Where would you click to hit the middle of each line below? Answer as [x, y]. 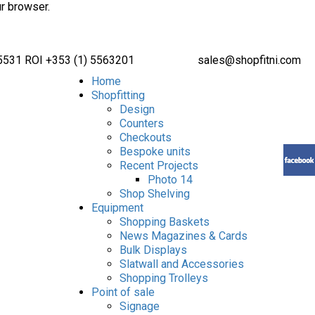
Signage [140, 306]
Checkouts [146, 137]
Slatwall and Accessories [182, 264]
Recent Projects [159, 166]
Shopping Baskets [165, 222]
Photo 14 [170, 180]
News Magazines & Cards [184, 236]
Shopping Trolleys [164, 278]
